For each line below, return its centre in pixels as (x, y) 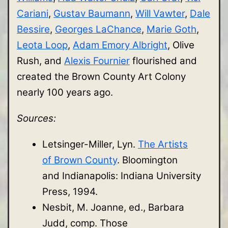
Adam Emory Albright (120, 45)
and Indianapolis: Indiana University (122, 176)
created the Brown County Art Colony (101, 76)
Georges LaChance (98, 29)
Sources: (36, 118)
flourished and (163, 61)
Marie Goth (172, 29)
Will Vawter (160, 13)
